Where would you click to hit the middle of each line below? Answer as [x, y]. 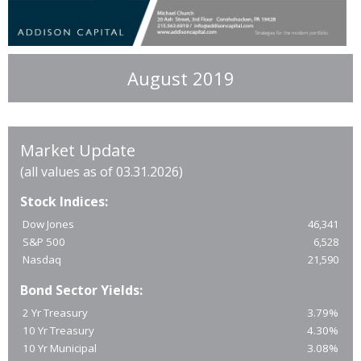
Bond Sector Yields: [81, 290]
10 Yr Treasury [58, 331]
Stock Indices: [64, 202]
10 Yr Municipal [60, 349]
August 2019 [180, 79]
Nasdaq [42, 260]
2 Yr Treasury [55, 313]
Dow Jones [48, 224]
